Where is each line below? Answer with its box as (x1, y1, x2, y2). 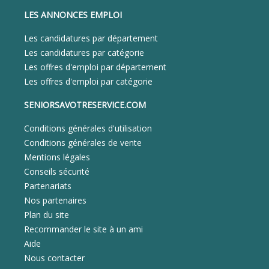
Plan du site (24, 209, 69, 220)
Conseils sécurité (24, 166, 89, 177)
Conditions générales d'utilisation (24, 122, 152, 134)
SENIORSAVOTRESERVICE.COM (24, 99, 146, 110)
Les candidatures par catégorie (24, 47, 144, 58)
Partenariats (24, 180, 71, 192)
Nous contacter (24, 252, 85, 264)
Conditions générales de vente (24, 137, 142, 148)
